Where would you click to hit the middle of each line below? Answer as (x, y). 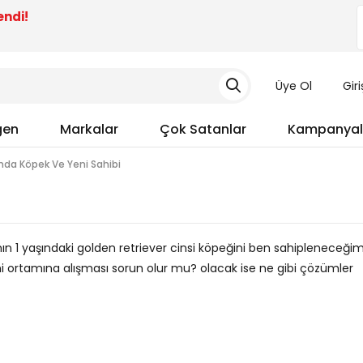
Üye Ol (293, 86)
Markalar (89, 129)
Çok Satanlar (203, 129)
